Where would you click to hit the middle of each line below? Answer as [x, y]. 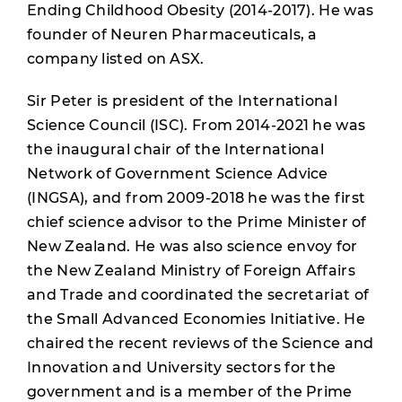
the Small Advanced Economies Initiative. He [196, 319]
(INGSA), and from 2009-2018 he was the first [197, 198]
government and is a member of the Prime [190, 392]
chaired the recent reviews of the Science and [201, 343]
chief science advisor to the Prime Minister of [197, 222]
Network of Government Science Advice [178, 174]
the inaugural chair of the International [175, 149]
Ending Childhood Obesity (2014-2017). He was [201, 10]
